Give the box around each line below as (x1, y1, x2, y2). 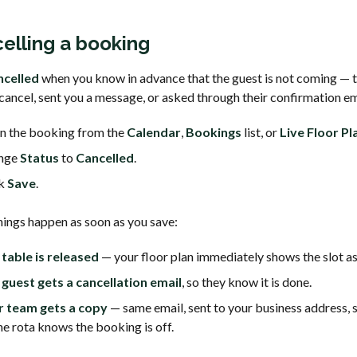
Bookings (186, 124, 241, 139)
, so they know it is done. (182, 273, 312, 289)
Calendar (127, 124, 181, 139)
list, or (241, 124, 280, 139)
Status (20, 149, 59, 165)
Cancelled (76, 149, 134, 165)
